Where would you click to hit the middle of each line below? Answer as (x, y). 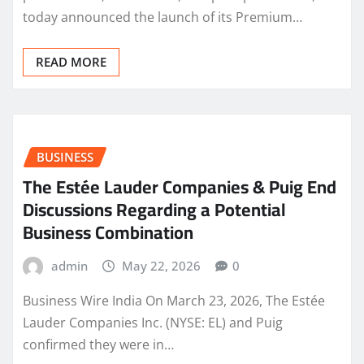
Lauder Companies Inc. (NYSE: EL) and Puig (153, 323)
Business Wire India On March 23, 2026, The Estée (174, 301)
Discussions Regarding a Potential (154, 209)
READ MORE (71, 62)
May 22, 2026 (162, 265)
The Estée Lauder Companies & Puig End (180, 186)
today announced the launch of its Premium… (162, 17)
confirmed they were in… (98, 345)
